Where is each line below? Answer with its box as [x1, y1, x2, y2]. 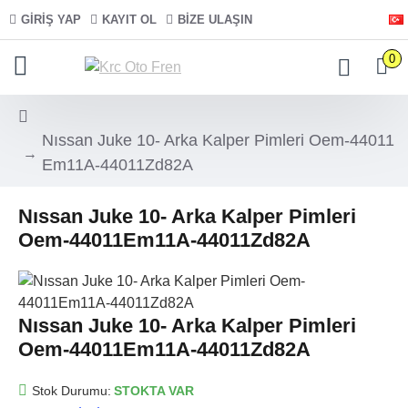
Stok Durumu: [32, 382, 111, 398]
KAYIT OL [102, 13, 157, 26]
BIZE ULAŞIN [178, 13, 252, 26]
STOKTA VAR [114, 382, 194, 398]
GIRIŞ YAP [21, 13, 81, 26]
